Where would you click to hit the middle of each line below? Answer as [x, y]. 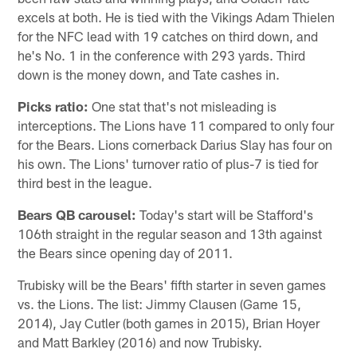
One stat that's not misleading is [183, 106]
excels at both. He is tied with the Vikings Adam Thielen [177, 16]
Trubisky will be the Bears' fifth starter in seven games [172, 284]
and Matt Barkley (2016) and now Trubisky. [140, 341]
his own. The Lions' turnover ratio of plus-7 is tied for [168, 163]
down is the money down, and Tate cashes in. [149, 74]
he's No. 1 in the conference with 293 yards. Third [162, 55]
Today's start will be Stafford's [225, 214]
